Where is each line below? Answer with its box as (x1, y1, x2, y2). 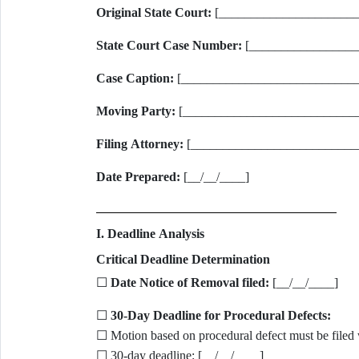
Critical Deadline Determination (95, 252, 270, 266)
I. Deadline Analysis (95, 227, 204, 240)
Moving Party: (95, 104, 175, 118)
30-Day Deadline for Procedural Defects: (110, 309, 331, 322)
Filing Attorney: (95, 137, 184, 151)
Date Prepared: (95, 170, 180, 184)
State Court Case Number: (95, 38, 242, 52)
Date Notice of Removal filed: (110, 276, 269, 289)
